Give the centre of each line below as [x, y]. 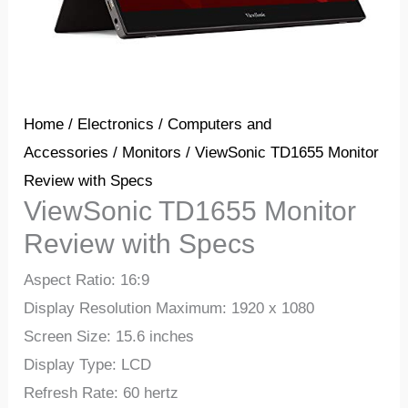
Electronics [116, 124]
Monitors [152, 152]
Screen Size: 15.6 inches [109, 336]
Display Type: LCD [88, 364]
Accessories [66, 152]
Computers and [220, 124]
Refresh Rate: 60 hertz [102, 393]
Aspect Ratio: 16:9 [87, 280]
